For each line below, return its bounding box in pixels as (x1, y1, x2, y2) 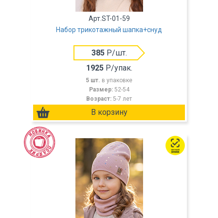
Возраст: (86, 95, 113, 102)
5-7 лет (113, 95, 132, 102)
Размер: (89, 86, 114, 93)
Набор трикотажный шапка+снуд (56, 26, 162, 34)
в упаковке (102, 77, 132, 84)
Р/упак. (103, 63, 132, 73)
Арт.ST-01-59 (88, 15, 130, 22)
